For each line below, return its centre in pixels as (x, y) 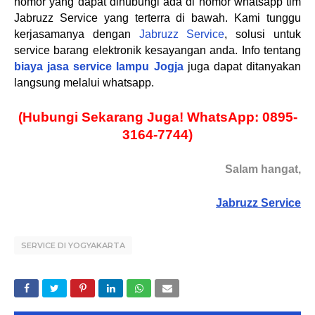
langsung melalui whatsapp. (84, 83)
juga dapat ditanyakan (242, 66)
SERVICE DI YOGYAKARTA (73, 245)
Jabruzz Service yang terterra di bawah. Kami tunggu (157, 18)
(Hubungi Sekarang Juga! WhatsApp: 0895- (157, 117)
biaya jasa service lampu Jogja (99, 66)
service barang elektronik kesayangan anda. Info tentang (157, 50)
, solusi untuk (263, 34)
